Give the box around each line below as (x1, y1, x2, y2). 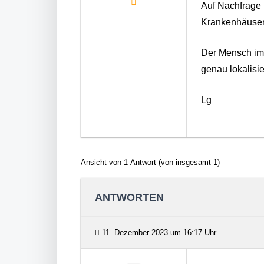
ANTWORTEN (95, 191, 164, 203)
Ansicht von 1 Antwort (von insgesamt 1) (81, 158, 220, 167)
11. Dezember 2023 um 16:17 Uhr (100, 228, 216, 237)
